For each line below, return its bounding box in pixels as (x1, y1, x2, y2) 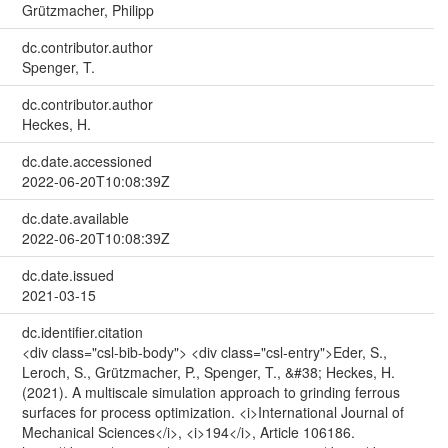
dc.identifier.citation (21, 321, 143, 342)
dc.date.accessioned (21, 150, 152, 171)
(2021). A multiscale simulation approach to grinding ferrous (21, 381, 400, 402)
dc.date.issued (21, 264, 114, 285)
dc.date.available (21, 207, 129, 228)
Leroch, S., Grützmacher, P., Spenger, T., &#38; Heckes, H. (21, 361, 395, 382)
